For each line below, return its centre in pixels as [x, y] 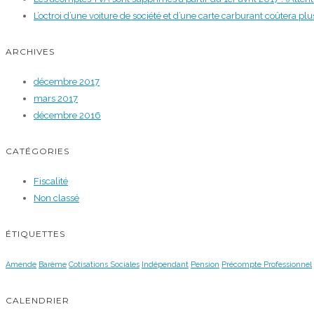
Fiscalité [51, 182]
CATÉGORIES [37, 151]
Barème [53, 265]
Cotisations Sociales [104, 265]
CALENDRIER [37, 300]
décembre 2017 [67, 82]
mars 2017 [56, 99]
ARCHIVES [30, 52]
